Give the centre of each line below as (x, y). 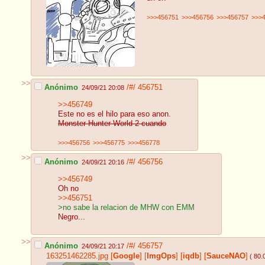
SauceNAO (226, 256)
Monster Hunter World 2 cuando (112, 124)
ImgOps (161, 256)
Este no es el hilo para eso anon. (114, 114)
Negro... (72, 217)
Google (126, 256)
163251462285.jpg (77, 256)
